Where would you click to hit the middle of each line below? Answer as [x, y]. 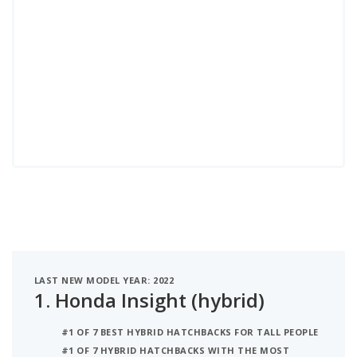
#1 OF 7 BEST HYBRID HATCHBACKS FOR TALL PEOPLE [190, 332]
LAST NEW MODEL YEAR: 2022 [104, 280]
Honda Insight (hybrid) [160, 300]
